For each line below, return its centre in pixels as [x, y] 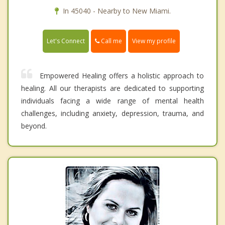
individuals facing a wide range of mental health [113, 100]
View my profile [154, 41]
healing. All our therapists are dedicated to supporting [113, 88]
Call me [111, 41]
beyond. [34, 126]
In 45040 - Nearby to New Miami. [117, 11]
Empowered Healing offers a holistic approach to [122, 75]
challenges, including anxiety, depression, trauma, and [113, 113]
